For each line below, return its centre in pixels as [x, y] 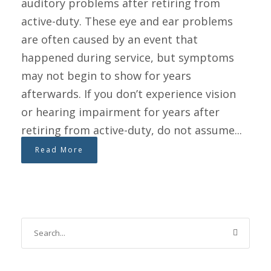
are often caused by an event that [109, 39]
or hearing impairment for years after [120, 112]
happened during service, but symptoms [128, 57]
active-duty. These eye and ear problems [127, 21]
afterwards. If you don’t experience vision [129, 93]
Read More [59, 149]
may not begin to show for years [106, 75]
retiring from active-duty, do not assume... [132, 130]
